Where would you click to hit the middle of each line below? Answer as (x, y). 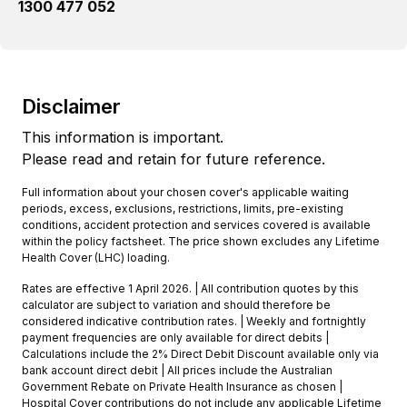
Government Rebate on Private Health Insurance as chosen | (182, 386)
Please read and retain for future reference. (174, 159)
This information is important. (123, 137)
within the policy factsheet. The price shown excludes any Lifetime (201, 241)
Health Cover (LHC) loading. (96, 257)
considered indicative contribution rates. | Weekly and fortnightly (194, 321)
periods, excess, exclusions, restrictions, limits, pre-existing (183, 208)
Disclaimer (71, 106)
